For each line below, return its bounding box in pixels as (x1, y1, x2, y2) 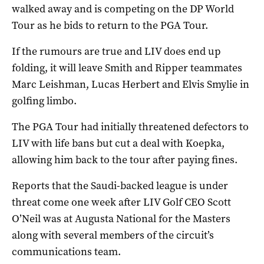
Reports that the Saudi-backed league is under (12, 178, 228, 193)
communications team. (12, 244, 121, 259)
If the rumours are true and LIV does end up (12, 44, 221, 58)
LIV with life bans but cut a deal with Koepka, (12, 136, 225, 150)
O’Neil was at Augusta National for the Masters (12, 211, 230, 226)
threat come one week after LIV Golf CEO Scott (12, 194, 231, 209)
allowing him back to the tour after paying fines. (12, 152, 237, 167)
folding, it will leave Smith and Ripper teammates (12, 60, 242, 75)
